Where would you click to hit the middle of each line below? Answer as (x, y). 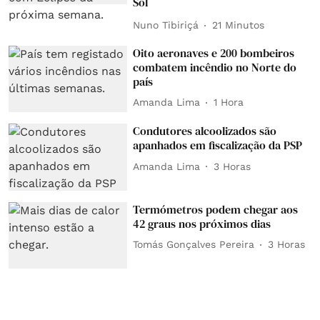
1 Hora (229, 102)
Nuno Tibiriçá (166, 25)
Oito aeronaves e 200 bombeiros (214, 52)
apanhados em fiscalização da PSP (218, 145)
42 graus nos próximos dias (202, 223)
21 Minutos (239, 25)
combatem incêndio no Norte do (215, 67)
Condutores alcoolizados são (205, 131)
